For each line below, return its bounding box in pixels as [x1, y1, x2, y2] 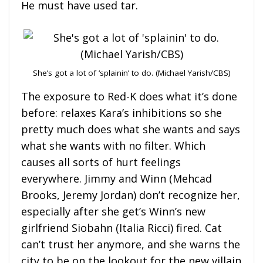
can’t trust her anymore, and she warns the [21, 237, 240, 251]
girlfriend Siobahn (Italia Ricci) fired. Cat [21, 220, 222, 235]
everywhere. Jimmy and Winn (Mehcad [21, 171, 212, 186]
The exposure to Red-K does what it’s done [21, 89, 237, 103]
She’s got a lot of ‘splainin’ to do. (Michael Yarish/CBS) [32, 67, 231, 78]
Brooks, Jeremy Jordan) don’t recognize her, [21, 187, 240, 202]
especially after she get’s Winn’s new [21, 204, 205, 218]
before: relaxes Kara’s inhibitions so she [21, 105, 222, 120]
